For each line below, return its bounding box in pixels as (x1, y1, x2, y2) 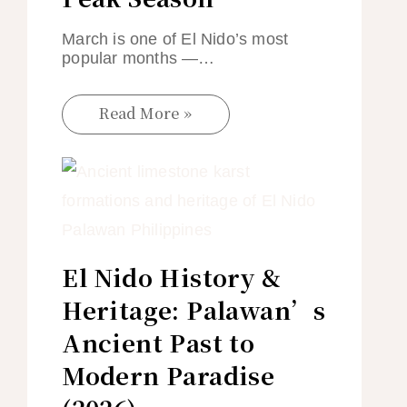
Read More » (99, 102, 193, 124)
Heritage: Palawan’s (62, 292, 326, 326)
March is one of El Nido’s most (62, 29, 289, 48)
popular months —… (62, 48, 215, 67)
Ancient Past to (62, 324, 255, 359)
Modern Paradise (62, 357, 275, 392)
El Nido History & (62, 259, 282, 293)
